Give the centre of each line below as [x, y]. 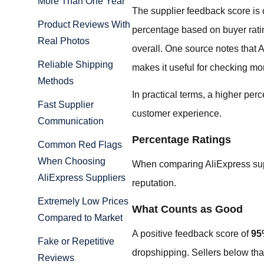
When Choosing [72, 161]
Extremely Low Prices [83, 202]
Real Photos [64, 41]
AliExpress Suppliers [82, 178]
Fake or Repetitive [76, 242]
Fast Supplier [66, 105]
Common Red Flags [80, 145]
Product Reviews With [84, 25]
